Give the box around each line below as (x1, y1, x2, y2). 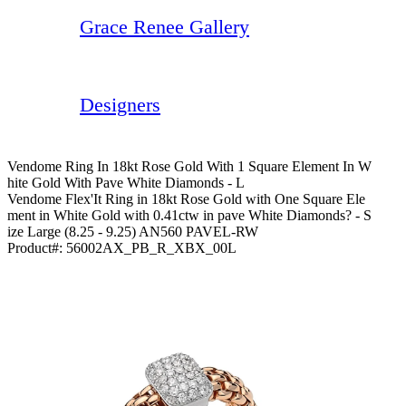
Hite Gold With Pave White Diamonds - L (7, 174, 245, 190)
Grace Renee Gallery (80, 14, 249, 38)
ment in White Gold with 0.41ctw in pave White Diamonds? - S (7, 207, 372, 223)
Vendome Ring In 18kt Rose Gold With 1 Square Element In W (7, 158, 372, 174)
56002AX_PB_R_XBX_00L (66, 239, 237, 256)
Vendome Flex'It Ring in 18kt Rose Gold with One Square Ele (7, 190, 365, 207)
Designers (80, 92, 160, 116)
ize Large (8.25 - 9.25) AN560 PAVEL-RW (7, 223, 258, 239)
